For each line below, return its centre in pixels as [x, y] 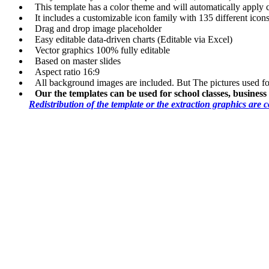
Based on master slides [78, 61]
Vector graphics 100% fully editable [102, 50]
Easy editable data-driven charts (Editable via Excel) [134, 39]
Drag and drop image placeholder [98, 28]
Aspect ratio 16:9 [67, 71]
